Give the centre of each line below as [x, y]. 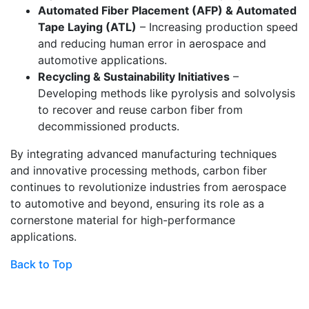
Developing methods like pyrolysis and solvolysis [167, 93]
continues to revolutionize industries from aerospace [148, 187]
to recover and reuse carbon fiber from [140, 110]
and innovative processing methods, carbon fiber [139, 171]
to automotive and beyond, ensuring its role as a [137, 204]
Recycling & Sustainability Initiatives [134, 77]
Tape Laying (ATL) [87, 27]
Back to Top [41, 265]
